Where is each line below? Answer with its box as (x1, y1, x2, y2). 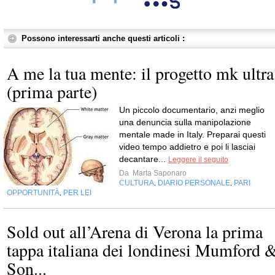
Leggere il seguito (168, 155, 228, 164)
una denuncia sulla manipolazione (119, 117, 251, 127)
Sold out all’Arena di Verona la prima (7, 219, 263, 243)
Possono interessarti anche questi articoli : (21, 33, 185, 43)
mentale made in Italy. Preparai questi (119, 129, 266, 139)
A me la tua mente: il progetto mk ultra (7, 61, 274, 85)
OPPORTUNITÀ (7, 188, 60, 197)
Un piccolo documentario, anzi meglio (119, 104, 265, 115)
